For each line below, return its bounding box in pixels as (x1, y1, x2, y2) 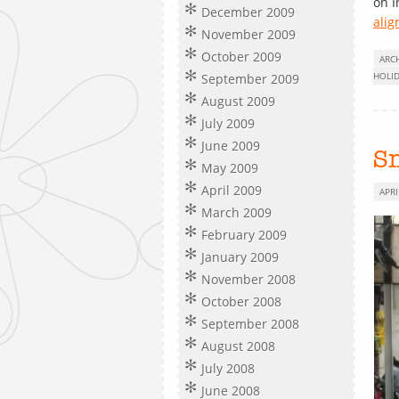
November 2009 (201, 26, 296, 43)
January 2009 (201, 248, 279, 265)
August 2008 (201, 338, 275, 354)
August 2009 (201, 93, 275, 110)
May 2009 (201, 159, 258, 176)
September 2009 (201, 70, 299, 87)
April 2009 (201, 182, 262, 199)
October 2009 (201, 48, 281, 65)
